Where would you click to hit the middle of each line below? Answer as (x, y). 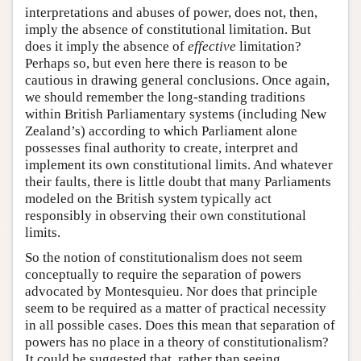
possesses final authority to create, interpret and (162, 148)
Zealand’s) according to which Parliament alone (161, 131)
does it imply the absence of (106, 47)
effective (212, 47)
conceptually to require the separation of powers (163, 275)
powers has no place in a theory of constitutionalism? (177, 342)
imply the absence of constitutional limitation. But (168, 30)
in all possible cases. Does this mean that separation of (180, 326)
